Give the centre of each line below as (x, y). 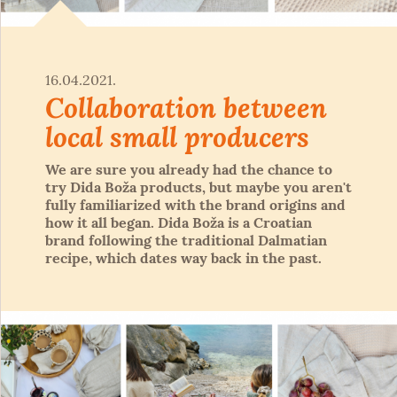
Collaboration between (186, 107)
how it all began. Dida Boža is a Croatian (179, 222)
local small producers (177, 136)
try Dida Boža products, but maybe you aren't (198, 187)
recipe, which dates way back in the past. (183, 257)
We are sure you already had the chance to (189, 169)
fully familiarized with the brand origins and (195, 204)
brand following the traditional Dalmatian (186, 240)
